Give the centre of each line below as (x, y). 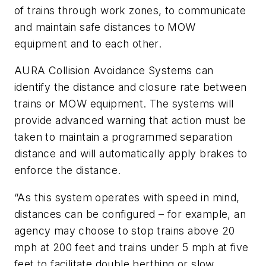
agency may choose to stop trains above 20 (125, 231)
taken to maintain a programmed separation (123, 137)
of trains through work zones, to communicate (130, 10)
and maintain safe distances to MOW (105, 27)
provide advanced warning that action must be (130, 121)
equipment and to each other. (88, 43)
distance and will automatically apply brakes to (131, 154)
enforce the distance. (68, 170)
